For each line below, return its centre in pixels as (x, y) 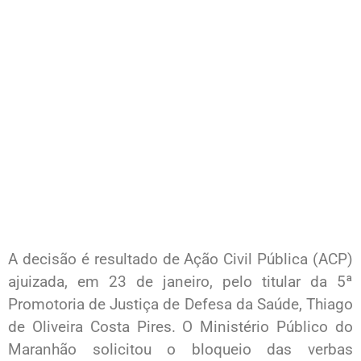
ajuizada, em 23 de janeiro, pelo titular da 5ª (180, 282)
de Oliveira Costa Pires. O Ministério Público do (180, 327)
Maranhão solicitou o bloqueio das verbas (180, 350)
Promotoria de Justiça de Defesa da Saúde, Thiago (180, 305)
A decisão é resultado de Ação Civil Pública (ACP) (180, 259)
